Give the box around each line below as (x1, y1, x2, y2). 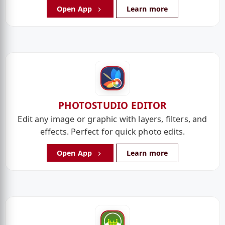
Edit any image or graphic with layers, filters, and (18, 113, 207, 125)
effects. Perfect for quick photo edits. (40, 126, 185, 137)
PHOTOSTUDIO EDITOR (58, 98, 167, 112)
